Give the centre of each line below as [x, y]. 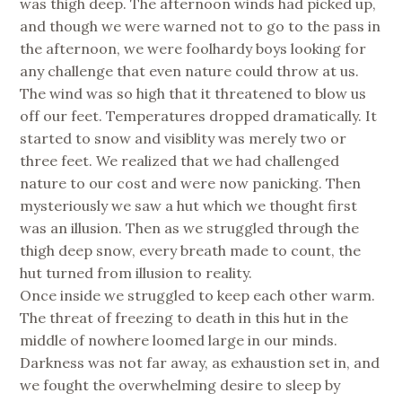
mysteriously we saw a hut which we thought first [189, 206]
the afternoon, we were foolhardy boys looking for [193, 49]
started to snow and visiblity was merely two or [184, 139]
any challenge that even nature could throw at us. [190, 71]
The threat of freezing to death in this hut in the [184, 318]
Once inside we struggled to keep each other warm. [198, 296]
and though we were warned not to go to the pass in [201, 26]
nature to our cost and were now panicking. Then [191, 184]
